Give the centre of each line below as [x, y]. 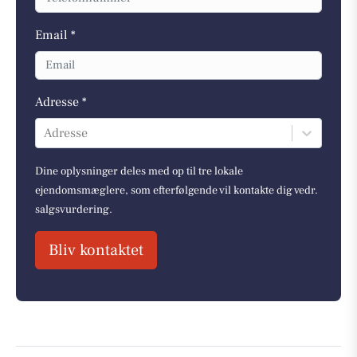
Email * [55, 35]
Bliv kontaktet [96, 251]
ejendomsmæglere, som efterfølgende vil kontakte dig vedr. [177, 191]
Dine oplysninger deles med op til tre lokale [139, 172]
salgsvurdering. [74, 210]
